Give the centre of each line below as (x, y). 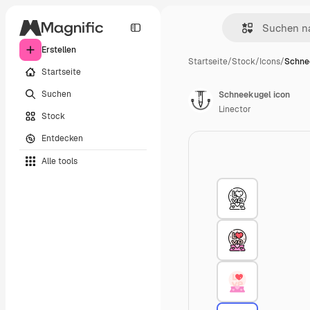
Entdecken (62, 138)
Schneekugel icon (254, 95)
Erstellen (59, 50)
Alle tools (60, 161)
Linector (235, 109)
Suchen (56, 94)
